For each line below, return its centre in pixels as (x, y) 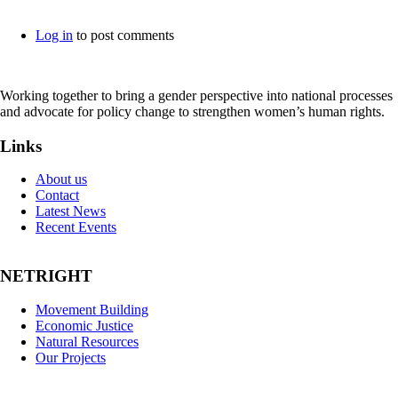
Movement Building (92, 309)
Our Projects (71, 357)
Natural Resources (87, 341)
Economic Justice (84, 325)
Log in (54, 35)
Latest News (71, 211)
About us (61, 179)
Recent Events (76, 227)
